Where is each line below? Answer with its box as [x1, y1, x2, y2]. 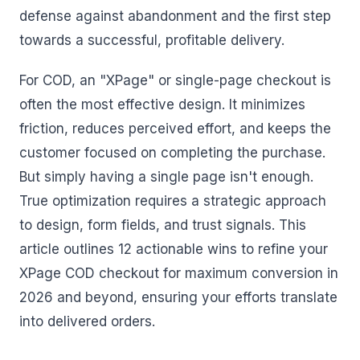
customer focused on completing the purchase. [19, 145, 325, 161]
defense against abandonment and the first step [19, 8, 331, 24]
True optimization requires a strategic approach [19, 193, 326, 209]
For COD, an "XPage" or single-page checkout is [19, 72, 331, 88]
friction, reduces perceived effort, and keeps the [19, 121, 331, 137]
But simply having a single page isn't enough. [19, 169, 313, 185]
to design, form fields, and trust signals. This [19, 217, 306, 233]
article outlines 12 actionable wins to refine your [19, 241, 328, 257]
